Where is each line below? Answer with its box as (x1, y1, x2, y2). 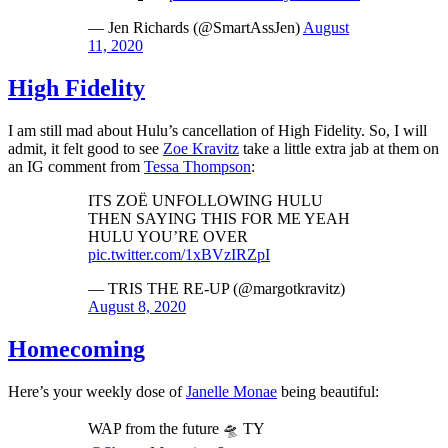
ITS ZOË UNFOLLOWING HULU (88, 191, 323, 209)
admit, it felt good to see (8, 139, 163, 157)
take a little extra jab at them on (239, 139, 439, 157)
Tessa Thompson (144, 157, 251, 175)
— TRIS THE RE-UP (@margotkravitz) (88, 279, 345, 297)
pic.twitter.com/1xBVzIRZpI (88, 245, 270, 263)
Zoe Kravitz (163, 139, 239, 157)
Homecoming (8, 335, 145, 362)
